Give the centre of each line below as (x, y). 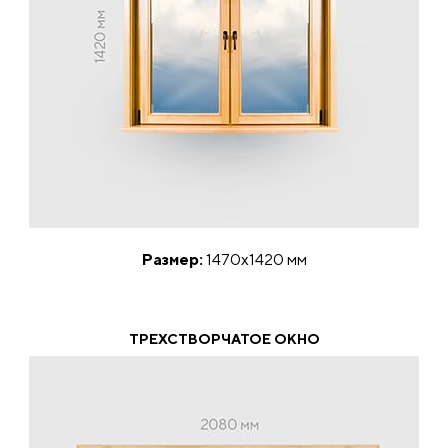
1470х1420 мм (254, 259)
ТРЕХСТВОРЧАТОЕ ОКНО (224, 339)
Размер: (172, 259)
